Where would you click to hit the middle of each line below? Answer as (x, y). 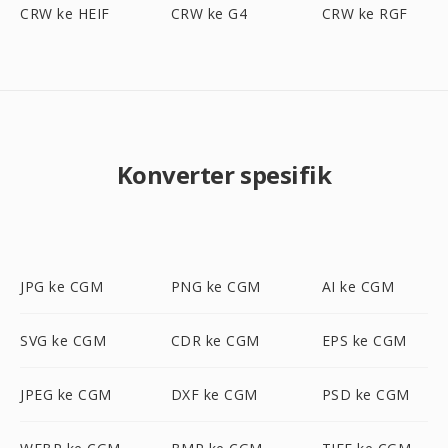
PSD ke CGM (365, 394)
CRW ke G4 (209, 13)
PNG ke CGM (215, 286)
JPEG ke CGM (66, 394)
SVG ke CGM (63, 340)
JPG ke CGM (61, 286)
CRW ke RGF (364, 13)
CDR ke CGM (215, 340)
